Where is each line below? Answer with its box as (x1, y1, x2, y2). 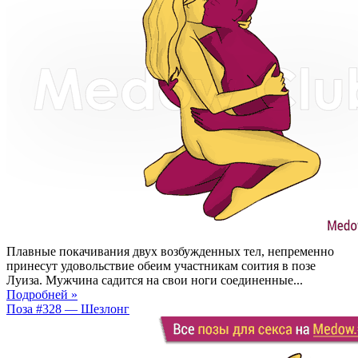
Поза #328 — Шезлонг (6, 301, 129, 316)
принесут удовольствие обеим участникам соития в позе (6, 258, 316, 272)
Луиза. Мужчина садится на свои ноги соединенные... (6, 272, 303, 287)
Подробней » (6, 287, 78, 301)
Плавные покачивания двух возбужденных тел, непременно (6, 244, 334, 258)
